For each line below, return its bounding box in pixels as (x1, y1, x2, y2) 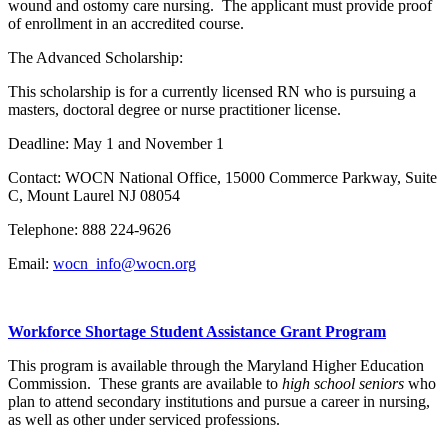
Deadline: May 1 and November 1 (8, 135, 224, 153)
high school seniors (282, 375, 404, 393)
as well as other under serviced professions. (8, 411, 280, 429)
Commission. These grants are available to (8, 375, 282, 393)
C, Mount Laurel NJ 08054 (8, 187, 180, 205)
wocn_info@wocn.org (53, 255, 196, 273)
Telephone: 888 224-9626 (8, 221, 171, 239)
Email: (8, 255, 53, 273)
